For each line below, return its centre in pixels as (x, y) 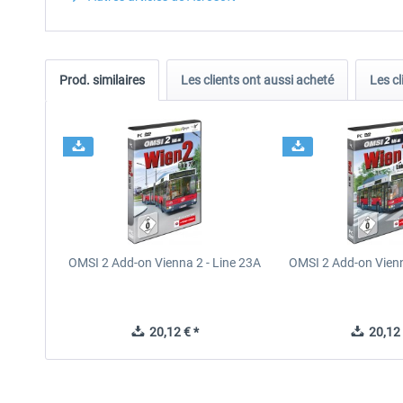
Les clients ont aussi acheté (257, 80)
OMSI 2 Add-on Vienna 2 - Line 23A (165, 263)
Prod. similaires (102, 80)
